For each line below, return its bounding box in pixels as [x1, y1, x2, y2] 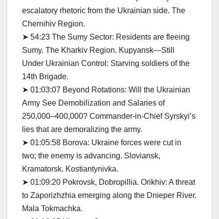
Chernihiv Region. [22, 19, 85, 28]
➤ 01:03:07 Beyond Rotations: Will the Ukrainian [22, 85, 190, 94]
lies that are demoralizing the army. [22, 125, 142, 133]
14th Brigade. [22, 72, 68, 81]
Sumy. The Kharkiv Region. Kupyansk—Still [22, 45, 175, 54]
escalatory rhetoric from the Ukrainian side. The [22, 6, 185, 15]
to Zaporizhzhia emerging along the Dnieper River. [22, 191, 197, 199]
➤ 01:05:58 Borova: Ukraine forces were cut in [22, 138, 181, 147]
